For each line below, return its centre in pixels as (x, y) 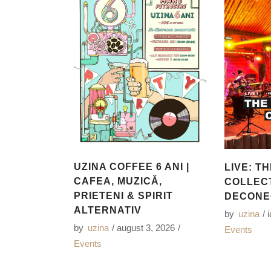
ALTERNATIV (108, 211)
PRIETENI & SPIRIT (123, 196)
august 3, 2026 (146, 228)
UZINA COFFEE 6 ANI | (132, 167)
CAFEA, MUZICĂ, (118, 181)
